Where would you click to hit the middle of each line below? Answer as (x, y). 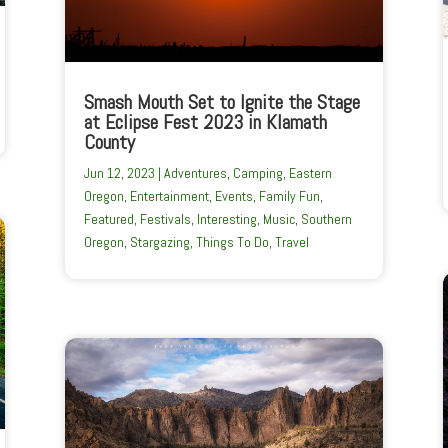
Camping (257, 173)
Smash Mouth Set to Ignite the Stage (221, 102)
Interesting (226, 219)
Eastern (310, 173)
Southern (326, 219)
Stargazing (159, 242)
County (109, 142)
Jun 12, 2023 (119, 173)
